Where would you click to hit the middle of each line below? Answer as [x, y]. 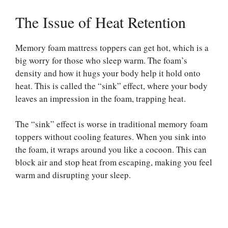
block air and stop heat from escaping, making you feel [114, 162]
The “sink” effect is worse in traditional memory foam [111, 124]
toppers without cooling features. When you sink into [111, 137]
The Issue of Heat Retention [101, 22]
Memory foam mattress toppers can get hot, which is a [112, 47]
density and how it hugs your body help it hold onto [108, 73]
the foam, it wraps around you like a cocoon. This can [111, 150]
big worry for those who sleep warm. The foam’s [101, 60]
